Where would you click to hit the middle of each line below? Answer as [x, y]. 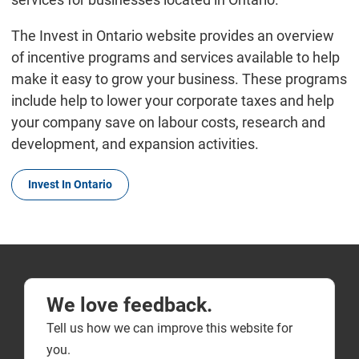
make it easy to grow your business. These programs [179, 79]
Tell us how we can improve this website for [169, 329]
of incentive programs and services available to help [175, 58]
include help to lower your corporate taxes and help [172, 101]
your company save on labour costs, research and [168, 123]
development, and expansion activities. [135, 144]
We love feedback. [129, 305]
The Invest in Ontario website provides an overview [172, 36]
